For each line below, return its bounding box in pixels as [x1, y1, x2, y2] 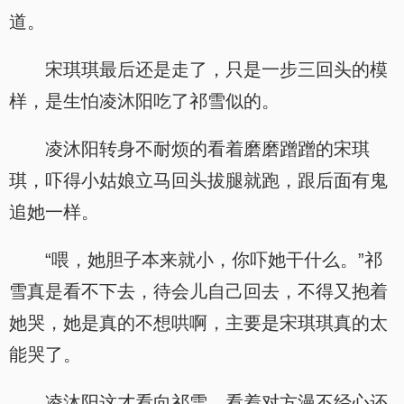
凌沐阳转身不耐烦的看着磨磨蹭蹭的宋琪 [45, 139, 370, 159]
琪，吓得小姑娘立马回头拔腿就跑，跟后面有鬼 [9, 170, 388, 190]
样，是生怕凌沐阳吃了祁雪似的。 [9, 91, 280, 111]
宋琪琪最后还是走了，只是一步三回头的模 [45, 60, 388, 79]
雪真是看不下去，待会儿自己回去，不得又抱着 [9, 281, 388, 301]
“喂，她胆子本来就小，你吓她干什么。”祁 [45, 250, 382, 270]
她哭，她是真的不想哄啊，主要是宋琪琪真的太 [9, 313, 388, 333]
